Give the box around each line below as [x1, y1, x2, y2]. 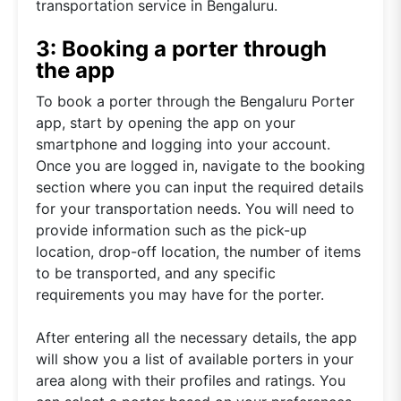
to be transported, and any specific [36, 263, 276, 282]
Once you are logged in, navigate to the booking [36, 156, 365, 175]
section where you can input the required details [36, 177, 363, 196]
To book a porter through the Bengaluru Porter [36, 91, 354, 110]
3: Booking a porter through [36, 35, 327, 62]
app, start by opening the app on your [36, 113, 295, 132]
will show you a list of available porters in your [36, 349, 354, 368]
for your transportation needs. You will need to [36, 199, 354, 218]
